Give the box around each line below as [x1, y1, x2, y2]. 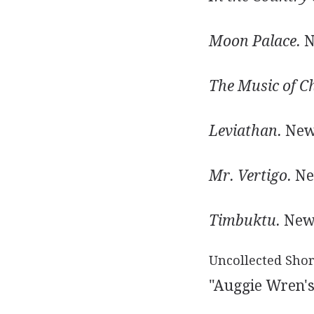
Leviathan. [208, 122, 282, 139]
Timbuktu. [208, 212, 280, 229]
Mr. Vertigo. [208, 167, 292, 184]
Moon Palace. [208, 32, 301, 50]
